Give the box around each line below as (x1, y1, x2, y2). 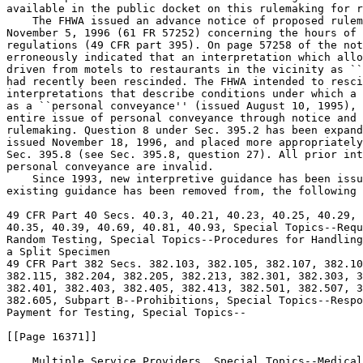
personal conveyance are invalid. (6, 160, 214, 173)
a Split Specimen (6, 246, 110, 258)
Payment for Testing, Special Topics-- (6, 306, 246, 318)
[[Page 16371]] (6, 331, 97, 343)
